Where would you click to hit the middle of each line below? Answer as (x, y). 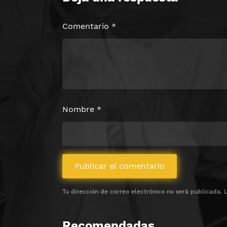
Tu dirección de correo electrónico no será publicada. (142, 191)
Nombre (80, 109)
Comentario (87, 26)
